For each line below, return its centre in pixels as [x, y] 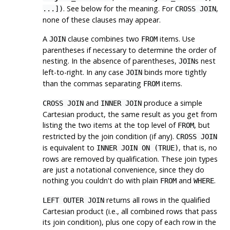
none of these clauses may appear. [101, 20]
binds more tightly [174, 72]
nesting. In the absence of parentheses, [110, 61]
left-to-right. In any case [84, 72]
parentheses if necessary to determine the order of [129, 50]
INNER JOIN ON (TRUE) [137, 148]
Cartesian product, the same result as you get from [130, 114]
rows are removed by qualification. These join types [130, 159]
